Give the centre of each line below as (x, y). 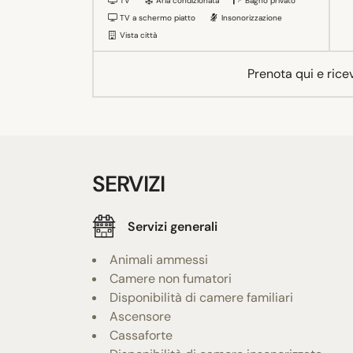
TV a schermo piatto (156, 18)
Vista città (137, 35)
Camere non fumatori (171, 279)
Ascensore (140, 317)
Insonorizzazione (251, 18)
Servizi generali (173, 226)
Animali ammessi (159, 260)
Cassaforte (141, 336)
